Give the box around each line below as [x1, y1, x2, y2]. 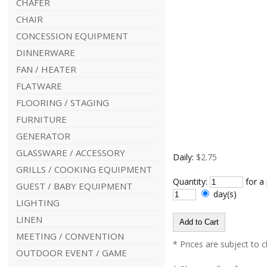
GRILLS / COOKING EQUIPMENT [15, 163, 152, 175]
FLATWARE [15, 80, 62, 92]
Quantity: [172, 176, 210, 187]
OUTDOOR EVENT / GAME [15, 247, 127, 259]
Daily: [172, 151, 194, 163]
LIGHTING [15, 197, 60, 209]
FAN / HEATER [15, 63, 76, 75]
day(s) [210, 188, 241, 200]
